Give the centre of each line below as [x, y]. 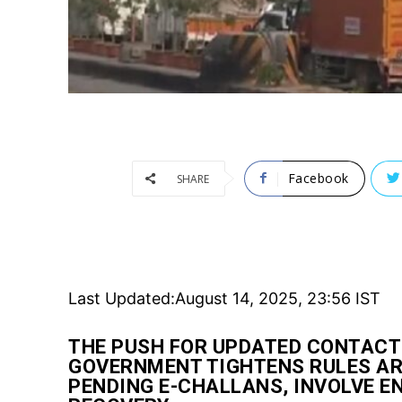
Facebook [318, 178]
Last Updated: [122, 298]
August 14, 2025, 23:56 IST [278, 298]
